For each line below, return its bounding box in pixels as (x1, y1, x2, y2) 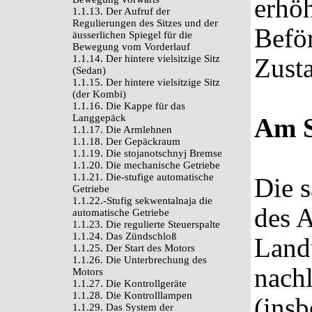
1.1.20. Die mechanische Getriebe (72, 159, 220, 171)
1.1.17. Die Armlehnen (72, 124, 172, 135)
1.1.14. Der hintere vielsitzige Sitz (72, 53, 220, 64)
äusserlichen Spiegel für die (72, 29, 192, 40)
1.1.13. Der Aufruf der (72, 6, 170, 17)
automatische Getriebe (72, 207, 169, 218)
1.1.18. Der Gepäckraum (72, 136, 180, 147)
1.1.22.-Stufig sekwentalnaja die (72, 195, 212, 206)
